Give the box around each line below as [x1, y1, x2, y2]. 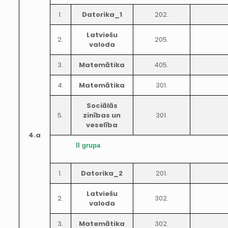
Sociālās [86, 101, 118, 110]
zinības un [83, 110, 121, 120]
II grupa [75, 141, 100, 149]
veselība [86, 120, 118, 130]
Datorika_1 [81, 10, 122, 19]
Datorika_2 [81, 168, 123, 178]
